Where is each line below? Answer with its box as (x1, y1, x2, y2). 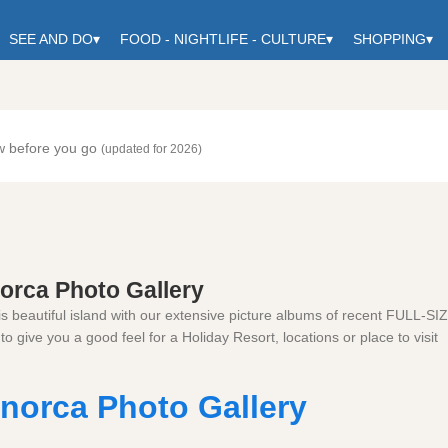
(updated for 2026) (100, 141, 202, 156)
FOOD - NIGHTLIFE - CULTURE (120, 30, 326, 47)
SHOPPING (353, 30, 426, 47)
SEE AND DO (9, 30, 93, 47)
